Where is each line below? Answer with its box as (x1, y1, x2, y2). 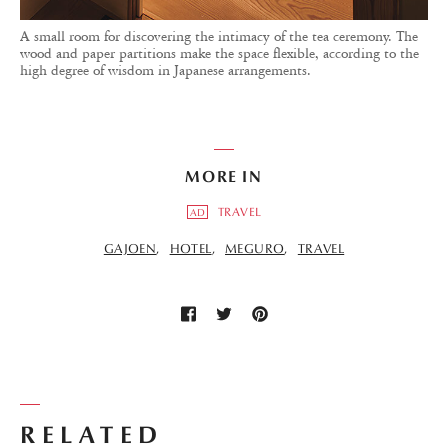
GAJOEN (103, 241, 157, 258)
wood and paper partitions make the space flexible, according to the (20, 45, 419, 63)
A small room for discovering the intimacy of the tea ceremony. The (20, 28, 418, 46)
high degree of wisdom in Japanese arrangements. (20, 62, 311, 80)
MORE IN (185, 167, 263, 187)
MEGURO (225, 241, 285, 258)
